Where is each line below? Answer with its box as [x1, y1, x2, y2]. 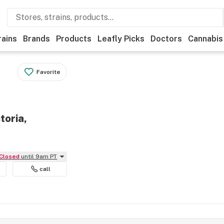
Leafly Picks [97, 34, 144, 43]
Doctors [150, 34, 182, 43]
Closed [3, 153, 20, 160]
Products [56, 34, 91, 43]
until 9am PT [21, 153, 57, 160]
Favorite [36, 68, 61, 75]
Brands [23, 34, 50, 43]
